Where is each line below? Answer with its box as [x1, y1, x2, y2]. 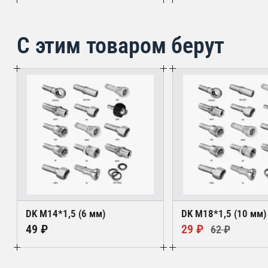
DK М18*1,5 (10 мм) [181, 208, 267, 220]
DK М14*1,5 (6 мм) [26, 208, 105, 220]
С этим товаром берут [17, 32, 225, 59]
